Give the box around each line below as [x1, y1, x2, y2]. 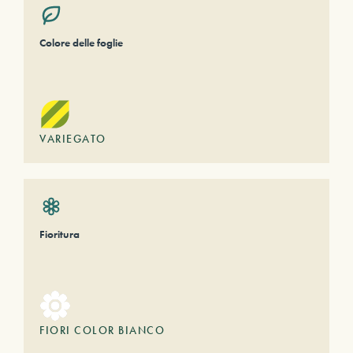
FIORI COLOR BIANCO [39, 323, 165, 337]
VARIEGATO [39, 132, 106, 146]
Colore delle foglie [39, 35, 123, 50]
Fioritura [39, 227, 80, 241]
